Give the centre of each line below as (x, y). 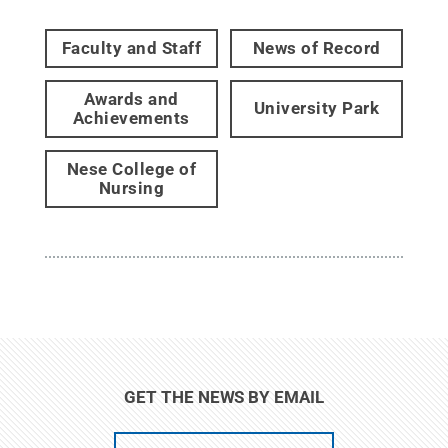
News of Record (316, 47)
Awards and (131, 98)
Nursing (131, 187)
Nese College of (131, 168)
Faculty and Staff (131, 47)
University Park (316, 108)
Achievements (131, 117)
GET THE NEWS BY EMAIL (224, 396)
